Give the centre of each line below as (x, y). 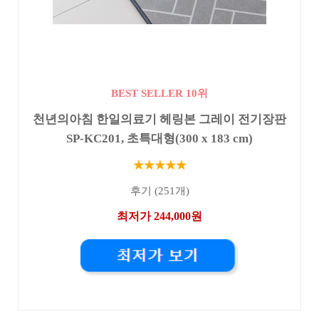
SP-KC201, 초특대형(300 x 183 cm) (159, 138)
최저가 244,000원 (159, 216)
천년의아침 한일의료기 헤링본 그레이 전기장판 (159, 119)
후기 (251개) (159, 191)
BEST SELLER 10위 (159, 93)
